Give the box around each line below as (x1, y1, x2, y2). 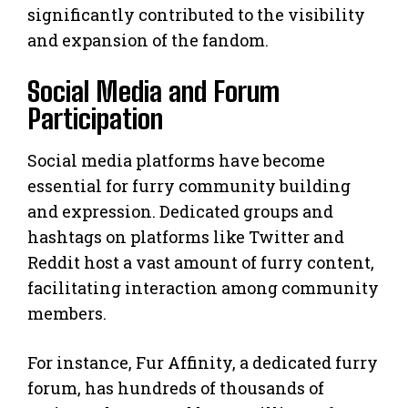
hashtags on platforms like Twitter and (27, 225, 344, 248)
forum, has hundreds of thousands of (27, 376, 324, 399)
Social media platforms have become (27, 148, 325, 171)
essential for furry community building (27, 174, 351, 197)
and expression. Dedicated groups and (27, 199, 333, 222)
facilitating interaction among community (27, 276, 379, 299)
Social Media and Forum (27, 74, 280, 107)
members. (27, 301, 107, 324)
